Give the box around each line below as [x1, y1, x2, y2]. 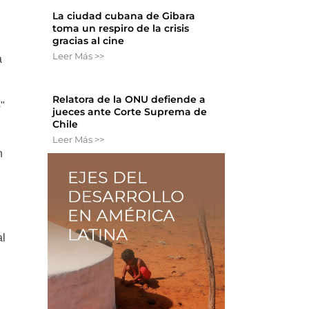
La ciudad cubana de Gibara [52, 10, 196, 23]
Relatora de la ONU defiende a [52, 93, 206, 106]
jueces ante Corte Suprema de [52, 106, 208, 119]
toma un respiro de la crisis [52, 22, 190, 35]
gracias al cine [52, 34, 125, 48]
